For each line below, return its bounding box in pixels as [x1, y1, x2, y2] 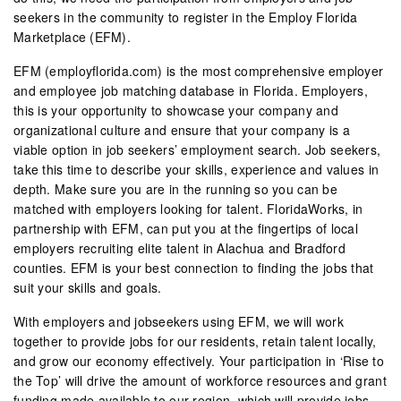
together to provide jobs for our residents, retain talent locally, [13, 331, 377, 350]
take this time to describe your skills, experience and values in [13, 159, 380, 178]
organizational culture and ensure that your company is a [13, 120, 350, 139]
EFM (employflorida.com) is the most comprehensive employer [13, 61, 384, 80]
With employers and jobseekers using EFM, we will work [13, 311, 344, 330]
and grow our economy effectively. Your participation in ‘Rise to [13, 351, 385, 370]
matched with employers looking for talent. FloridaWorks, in [13, 199, 363, 218]
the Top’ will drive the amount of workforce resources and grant [13, 371, 387, 389]
